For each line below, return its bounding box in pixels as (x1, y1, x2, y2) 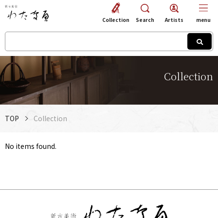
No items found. (5, 141, 56, 151)
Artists (165, 16, 183, 23)
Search (136, 16, 154, 23)
